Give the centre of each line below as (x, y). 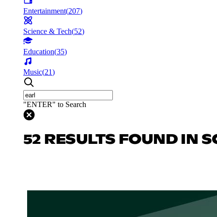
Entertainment (45, 11)
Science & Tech (47, 31)
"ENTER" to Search (55, 104)
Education (39, 51)
